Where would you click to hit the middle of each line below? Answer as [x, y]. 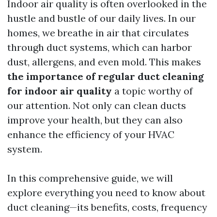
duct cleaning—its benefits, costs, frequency [107, 207]
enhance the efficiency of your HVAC [91, 134]
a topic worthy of [152, 91]
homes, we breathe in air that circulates [98, 33]
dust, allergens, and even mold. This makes [104, 62]
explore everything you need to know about [106, 193]
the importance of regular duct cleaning [106, 76]
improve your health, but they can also [95, 120]
